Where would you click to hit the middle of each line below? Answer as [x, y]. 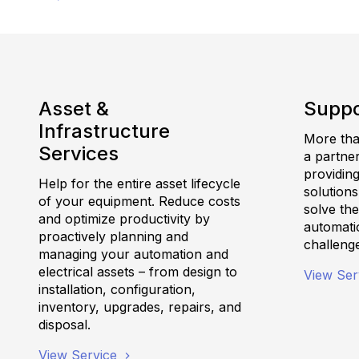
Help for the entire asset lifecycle [139, 183]
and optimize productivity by [124, 218]
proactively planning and [113, 236]
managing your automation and [133, 254]
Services [79, 153]
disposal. [65, 324]
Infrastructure [104, 131]
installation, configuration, [117, 289]
